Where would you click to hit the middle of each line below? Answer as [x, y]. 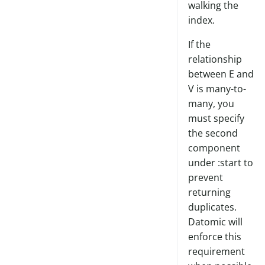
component [214, 148]
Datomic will [215, 222]
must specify [216, 119]
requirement [216, 252]
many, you [211, 104]
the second [213, 133]
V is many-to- [217, 89]
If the [199, 45]
